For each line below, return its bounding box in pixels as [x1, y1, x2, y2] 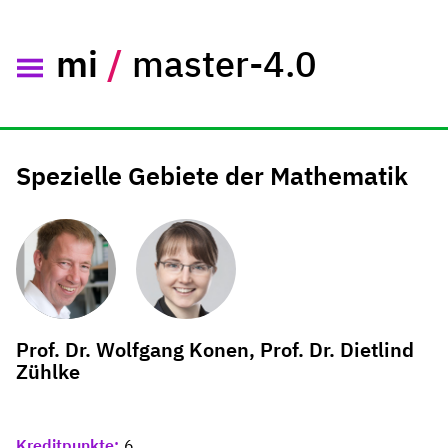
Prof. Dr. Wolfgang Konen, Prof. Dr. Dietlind [16, 335, 414, 363]
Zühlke [16, 357, 80, 385]
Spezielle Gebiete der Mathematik [16, 158, 408, 192]
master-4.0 [132, 39, 317, 87]
